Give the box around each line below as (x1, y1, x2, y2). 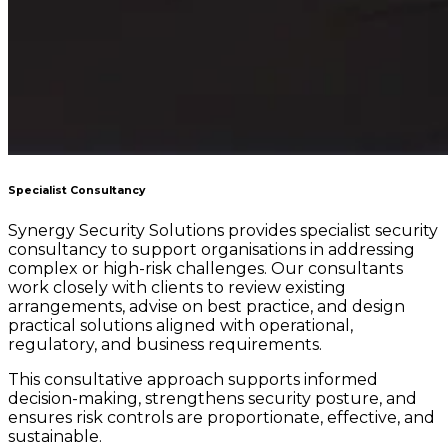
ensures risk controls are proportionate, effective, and (8, 408, 435, 428)
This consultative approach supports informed (8, 370, 378, 390)
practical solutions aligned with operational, (8, 316, 353, 336)
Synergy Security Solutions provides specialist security (8, 221, 438, 241)
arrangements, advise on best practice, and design (8, 297, 405, 317)
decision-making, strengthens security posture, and (8, 389, 417, 409)
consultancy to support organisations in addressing (8, 240, 415, 260)
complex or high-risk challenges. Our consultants (8, 259, 403, 279)
